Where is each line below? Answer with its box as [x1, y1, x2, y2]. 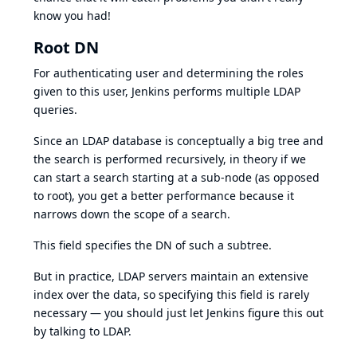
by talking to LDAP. [33, 324, 131, 339]
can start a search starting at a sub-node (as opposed [33, 170, 320, 186]
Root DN [33, 37, 99, 59]
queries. [33, 102, 77, 118]
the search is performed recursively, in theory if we [33, 151, 306, 167]
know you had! [33, 8, 111, 24]
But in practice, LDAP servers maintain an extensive [33, 269, 308, 284]
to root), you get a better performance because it [33, 188, 294, 204]
